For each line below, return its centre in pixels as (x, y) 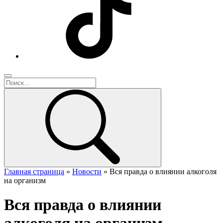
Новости (87, 171)
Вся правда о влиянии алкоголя (163, 171)
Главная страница (34, 171)
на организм (25, 180)
